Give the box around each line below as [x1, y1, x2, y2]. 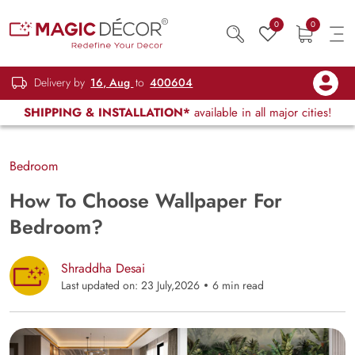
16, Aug [90, 74, 134, 91]
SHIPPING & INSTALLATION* [23, 104, 190, 121]
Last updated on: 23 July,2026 [61, 277, 200, 293]
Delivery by [31, 74, 89, 91]
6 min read [212, 277, 264, 293]
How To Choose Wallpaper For [10, 186, 282, 215]
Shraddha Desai [61, 259, 145, 277]
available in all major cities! [189, 104, 332, 121]
